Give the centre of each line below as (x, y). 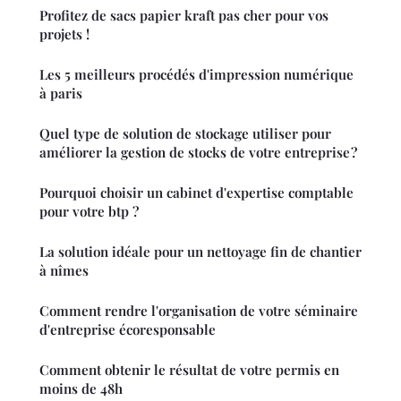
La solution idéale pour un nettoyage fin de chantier (200, 251)
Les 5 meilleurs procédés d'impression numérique (196, 74)
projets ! (64, 34)
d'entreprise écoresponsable (128, 329)
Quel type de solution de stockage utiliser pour (185, 133)
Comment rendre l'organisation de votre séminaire (199, 310)
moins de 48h (81, 388)
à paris (61, 93)
